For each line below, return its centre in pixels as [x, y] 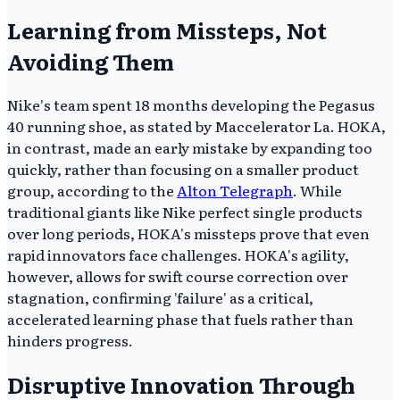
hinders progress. [70, 341]
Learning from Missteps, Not [167, 29]
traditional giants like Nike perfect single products [185, 212]
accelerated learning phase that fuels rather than [180, 319]
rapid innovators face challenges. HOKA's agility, [178, 255]
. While [317, 191]
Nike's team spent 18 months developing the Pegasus [191, 105]
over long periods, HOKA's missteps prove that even [188, 233]
